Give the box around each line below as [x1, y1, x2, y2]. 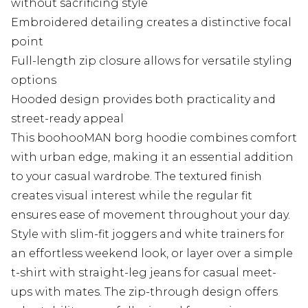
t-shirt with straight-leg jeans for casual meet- [11, 266, 276, 280]
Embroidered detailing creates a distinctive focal [11, 16, 291, 30]
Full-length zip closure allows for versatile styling [11, 54, 292, 68]
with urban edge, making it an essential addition [11, 151, 294, 164]
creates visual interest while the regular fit [11, 189, 252, 203]
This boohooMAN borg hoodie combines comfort [11, 131, 297, 145]
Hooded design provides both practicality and [11, 93, 276, 107]
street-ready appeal [11, 112, 124, 126]
